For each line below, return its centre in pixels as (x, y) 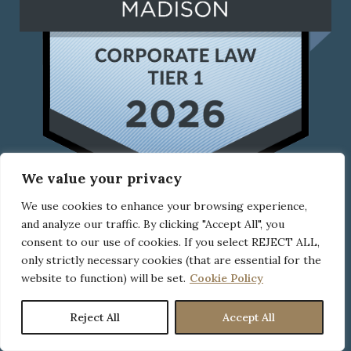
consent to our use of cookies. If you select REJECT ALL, (170, 242)
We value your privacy (101, 178)
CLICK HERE (175, 322)
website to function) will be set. (103, 278)
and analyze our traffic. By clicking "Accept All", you (153, 224)
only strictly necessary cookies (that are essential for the (171, 260)
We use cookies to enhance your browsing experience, (164, 206)
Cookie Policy (226, 278)
